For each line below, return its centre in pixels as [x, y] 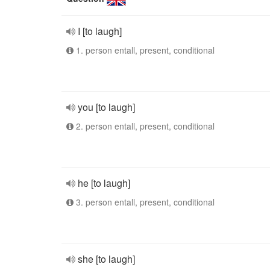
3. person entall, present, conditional [144, 202]
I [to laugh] [100, 31]
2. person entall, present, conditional [144, 126]
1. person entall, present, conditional [144, 50]
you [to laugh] [106, 107]
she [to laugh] [106, 259]
